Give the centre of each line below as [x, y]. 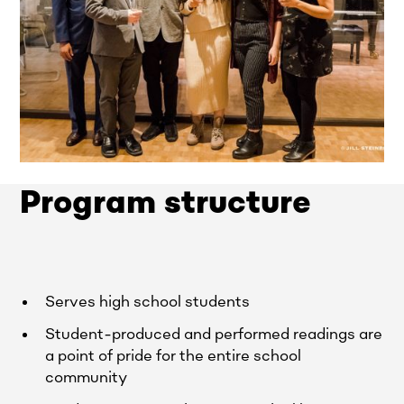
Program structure [166, 202]
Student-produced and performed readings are [214, 334]
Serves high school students [148, 302]
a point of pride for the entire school [174, 356]
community [87, 377]
